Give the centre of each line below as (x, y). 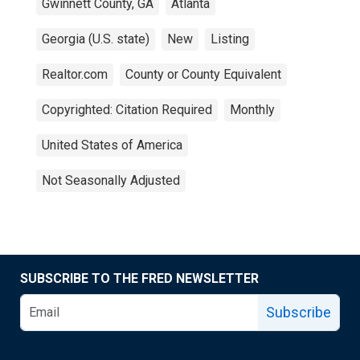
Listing (230, 39)
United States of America (112, 145)
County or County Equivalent (203, 74)
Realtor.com (75, 74)
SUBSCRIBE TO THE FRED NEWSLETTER (139, 278)
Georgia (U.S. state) (96, 39)
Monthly (252, 110)
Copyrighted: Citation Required (127, 110)
